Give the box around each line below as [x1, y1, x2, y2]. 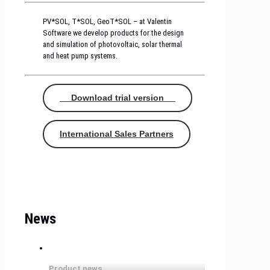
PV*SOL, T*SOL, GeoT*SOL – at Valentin [42, 17, 172, 27]
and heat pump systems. [42, 51, 118, 61]
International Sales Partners [59, 129, 174, 139]
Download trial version [59, 93, 175, 103]
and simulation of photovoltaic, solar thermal [42, 40, 182, 49]
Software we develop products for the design [42, 28, 184, 38]
